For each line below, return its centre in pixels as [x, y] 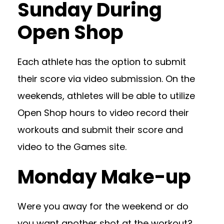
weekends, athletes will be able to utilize [106, 96]
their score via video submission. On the [106, 79]
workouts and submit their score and [100, 130]
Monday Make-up [104, 177]
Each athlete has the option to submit [102, 62]
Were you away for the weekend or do [103, 206]
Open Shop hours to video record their [103, 113]
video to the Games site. [72, 147]
